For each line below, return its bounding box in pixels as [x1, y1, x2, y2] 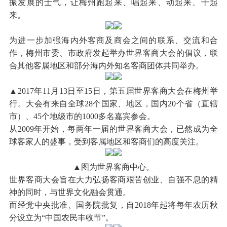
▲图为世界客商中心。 [73, 162, 154, 171]
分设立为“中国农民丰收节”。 [9, 213, 114, 222]
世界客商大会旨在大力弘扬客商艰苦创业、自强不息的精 [9, 175, 218, 184]
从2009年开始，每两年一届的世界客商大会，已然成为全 [9, 124, 218, 133]
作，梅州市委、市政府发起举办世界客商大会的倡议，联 [9, 48, 218, 57]
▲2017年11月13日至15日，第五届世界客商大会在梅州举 [9, 86, 218, 95]
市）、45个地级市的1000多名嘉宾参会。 [9, 111, 156, 121]
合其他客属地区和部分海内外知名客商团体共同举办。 [9, 61, 204, 70]
